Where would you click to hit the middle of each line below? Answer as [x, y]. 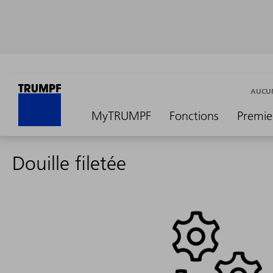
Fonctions [194, 116]
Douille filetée [69, 163]
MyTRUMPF [121, 116]
